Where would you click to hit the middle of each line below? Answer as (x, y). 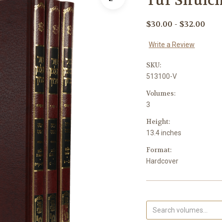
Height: (158, 121)
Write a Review (172, 44)
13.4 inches (164, 133)
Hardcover (163, 161)
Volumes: (161, 93)
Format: (159, 150)
